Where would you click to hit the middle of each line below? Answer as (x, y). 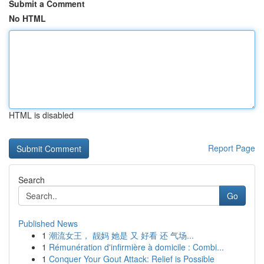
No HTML (27, 18)
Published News (48, 223)
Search (32, 180)
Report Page (232, 148)
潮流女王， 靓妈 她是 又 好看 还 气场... (121, 235)
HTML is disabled (41, 115)
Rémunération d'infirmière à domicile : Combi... (136, 247)
